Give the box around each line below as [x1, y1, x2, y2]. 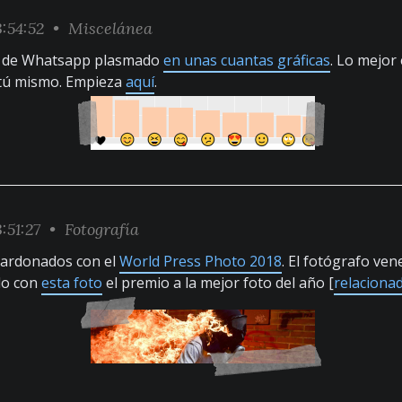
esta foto [41, 273, 102, 293]
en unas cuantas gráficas [163, 50, 330, 70]
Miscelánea [68, 18, 153, 39]
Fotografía [65, 219, 139, 240]
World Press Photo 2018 [119, 251, 282, 271]
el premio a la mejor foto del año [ [102, 273, 334, 293]
